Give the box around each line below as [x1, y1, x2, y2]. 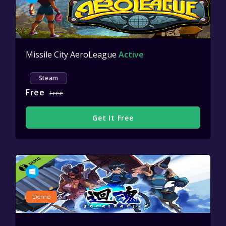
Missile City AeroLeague [26, 49, 119, 60]
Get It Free [92, 112, 134, 123]
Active [119, 49, 144, 60]
